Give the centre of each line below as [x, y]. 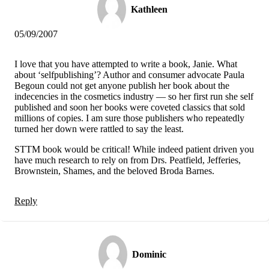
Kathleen [149, 9]
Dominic [149, 254]
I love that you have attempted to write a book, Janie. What [126, 64]
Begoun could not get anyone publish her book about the [122, 85]
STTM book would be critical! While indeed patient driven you [134, 149]
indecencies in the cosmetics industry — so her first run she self [134, 96]
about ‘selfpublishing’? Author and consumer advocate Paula [129, 74]
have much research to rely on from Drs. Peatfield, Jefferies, [128, 160]
